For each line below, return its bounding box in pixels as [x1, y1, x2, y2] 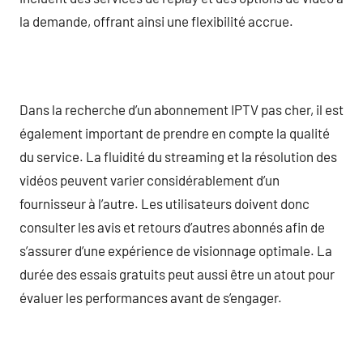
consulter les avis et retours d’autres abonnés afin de [19, 218, 325, 235]
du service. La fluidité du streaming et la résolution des [19, 147, 337, 164]
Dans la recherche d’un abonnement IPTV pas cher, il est [19, 100, 344, 117]
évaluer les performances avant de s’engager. [19, 288, 282, 305]
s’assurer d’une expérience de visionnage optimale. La [19, 241, 332, 258]
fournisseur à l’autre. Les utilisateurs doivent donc [19, 194, 310, 211]
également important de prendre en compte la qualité [19, 124, 330, 141]
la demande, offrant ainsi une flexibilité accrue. [19, 12, 293, 29]
